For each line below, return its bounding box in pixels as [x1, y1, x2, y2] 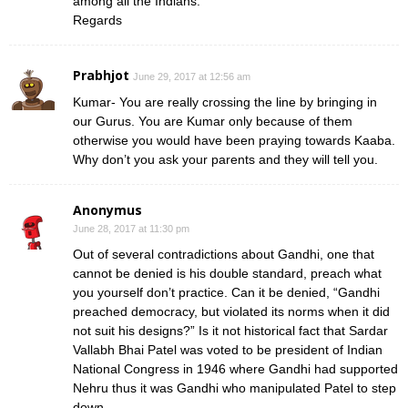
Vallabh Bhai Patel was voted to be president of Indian [73, 342, 382, 357]
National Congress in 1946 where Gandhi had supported [73, 361, 398, 376]
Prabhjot [73, 66, 129, 84]
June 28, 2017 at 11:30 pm [73, 222, 189, 234]
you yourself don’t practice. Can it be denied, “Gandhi [73, 284, 380, 300]
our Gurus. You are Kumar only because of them [73, 113, 352, 128]
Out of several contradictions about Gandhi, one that [73, 246, 374, 261]
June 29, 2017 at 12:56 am [133, 70, 250, 82]
